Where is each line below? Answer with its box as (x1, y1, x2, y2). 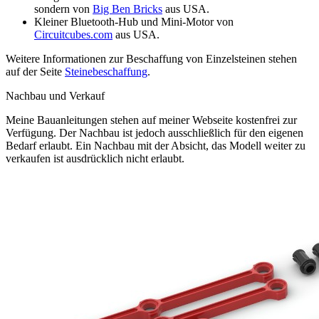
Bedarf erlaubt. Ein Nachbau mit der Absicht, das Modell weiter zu (6, 140, 305, 152)
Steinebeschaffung (65, 66, 147, 78)
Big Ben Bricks (93, 3, 162, 16)
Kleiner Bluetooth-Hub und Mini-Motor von (34, 16, 234, 28)
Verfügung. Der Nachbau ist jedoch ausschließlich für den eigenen (6, 127, 303, 140)
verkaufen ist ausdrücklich (6, 152, 126, 165)
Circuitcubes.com (34, 28, 113, 41)
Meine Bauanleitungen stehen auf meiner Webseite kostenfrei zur (6, 114, 297, 127)
